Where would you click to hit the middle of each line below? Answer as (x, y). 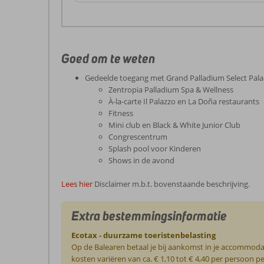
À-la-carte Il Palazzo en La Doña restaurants (184, 101)
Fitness (121, 113)
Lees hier (77, 184)
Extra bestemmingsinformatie (149, 215)
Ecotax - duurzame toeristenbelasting (144, 235)
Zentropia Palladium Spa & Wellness (171, 90)
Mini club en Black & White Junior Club (174, 125)
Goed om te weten (108, 58)
